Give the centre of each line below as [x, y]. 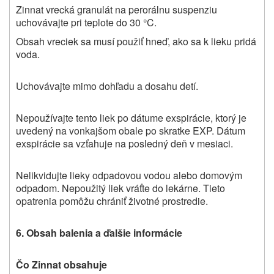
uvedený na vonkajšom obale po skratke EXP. [115, 130]
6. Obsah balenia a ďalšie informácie [99, 232]
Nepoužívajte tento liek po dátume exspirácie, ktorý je [131, 117]
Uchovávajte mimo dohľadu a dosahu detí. [107, 86]
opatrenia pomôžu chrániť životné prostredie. [112, 201]
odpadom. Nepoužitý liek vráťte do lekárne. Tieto [120, 188]
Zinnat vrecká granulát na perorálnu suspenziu [117, 9]
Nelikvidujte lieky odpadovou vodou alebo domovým [129, 175]
